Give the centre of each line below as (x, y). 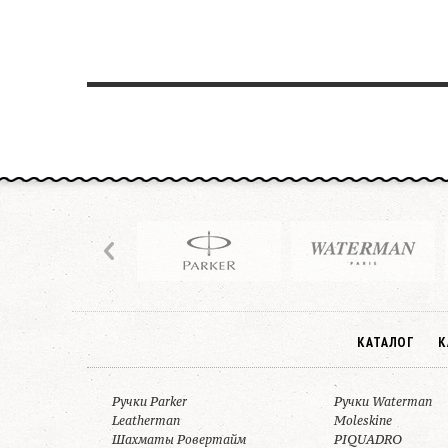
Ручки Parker (149, 401)
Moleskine (363, 420)
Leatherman (146, 420)
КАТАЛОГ (386, 342)
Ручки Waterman (383, 401)
